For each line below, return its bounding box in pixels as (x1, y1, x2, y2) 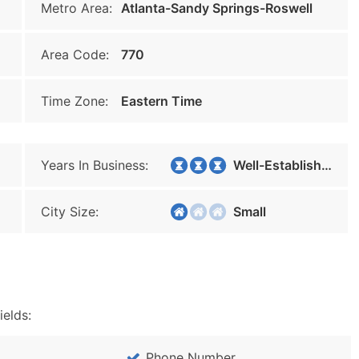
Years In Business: (41, 157, 148, 173)
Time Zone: (41, 93, 108, 109)
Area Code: (41, 46, 109, 63)
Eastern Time (121, 93, 202, 109)
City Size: (41, 204, 99, 220)
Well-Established (224, 157, 321, 173)
